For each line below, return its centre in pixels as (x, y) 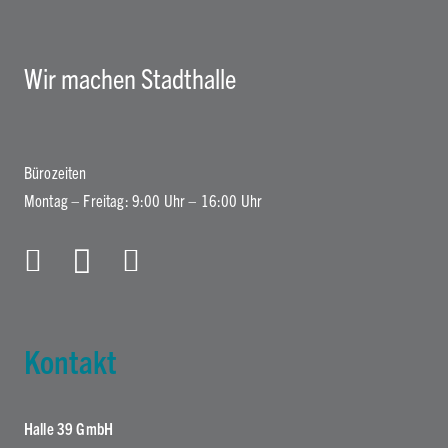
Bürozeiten (55, 171)
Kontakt (70, 360)
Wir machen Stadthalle (130, 77)
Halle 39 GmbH (69, 427)
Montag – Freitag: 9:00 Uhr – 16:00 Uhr (143, 199)
